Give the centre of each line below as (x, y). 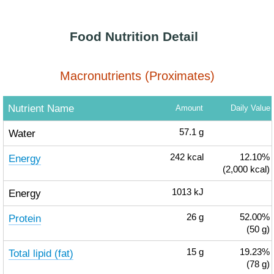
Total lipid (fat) (41, 253)
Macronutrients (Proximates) (137, 76)
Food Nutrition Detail (134, 37)
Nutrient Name (41, 108)
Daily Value (250, 108)
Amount (189, 108)
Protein (24, 218)
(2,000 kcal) (246, 169)
